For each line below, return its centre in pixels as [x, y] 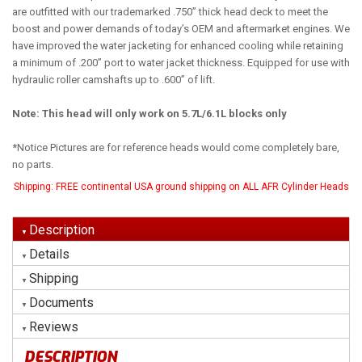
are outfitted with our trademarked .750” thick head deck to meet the [170, 12]
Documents [61, 303]
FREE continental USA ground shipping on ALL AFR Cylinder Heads [202, 187]
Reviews [54, 327]
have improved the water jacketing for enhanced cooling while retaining [178, 46]
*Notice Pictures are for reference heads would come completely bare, [176, 147]
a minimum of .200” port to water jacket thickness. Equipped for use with [181, 63]
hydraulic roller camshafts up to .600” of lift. [114, 80]
